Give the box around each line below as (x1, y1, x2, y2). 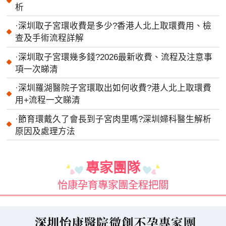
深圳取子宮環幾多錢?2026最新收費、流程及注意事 (18, 52, 213, 62)
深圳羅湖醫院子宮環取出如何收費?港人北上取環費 (18, 83, 212, 93)
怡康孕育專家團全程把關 (58, 179, 168, 191)
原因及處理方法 (15, 127, 76, 137)
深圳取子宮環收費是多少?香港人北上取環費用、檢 (18, 21, 212, 31)
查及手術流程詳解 (15, 33, 84, 43)
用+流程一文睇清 (15, 95, 81, 105)
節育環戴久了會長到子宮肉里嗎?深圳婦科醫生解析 (18, 115, 212, 125)
